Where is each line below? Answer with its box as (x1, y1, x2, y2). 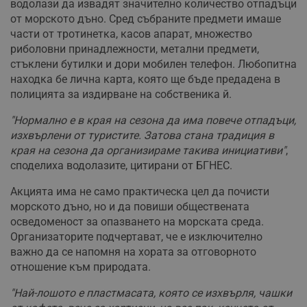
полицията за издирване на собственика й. (10, 87, 232, 101)
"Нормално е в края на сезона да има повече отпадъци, (10, 113, 296, 127)
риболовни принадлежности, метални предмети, (10, 42, 259, 56)
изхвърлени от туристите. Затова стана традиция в (10, 128, 274, 142)
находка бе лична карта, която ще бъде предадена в (10, 72, 280, 86)
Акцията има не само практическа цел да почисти (10, 184, 269, 198)
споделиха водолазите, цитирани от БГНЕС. (10, 158, 232, 172)
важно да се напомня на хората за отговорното (10, 245, 256, 258)
